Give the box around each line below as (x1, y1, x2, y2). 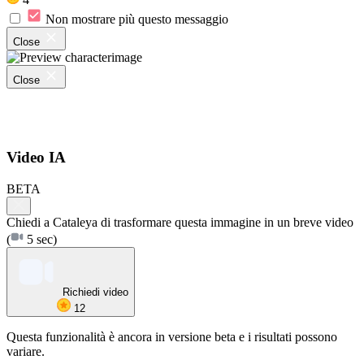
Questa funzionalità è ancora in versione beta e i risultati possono (6, 330, 337, 344)
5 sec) (24, 232, 57, 247)
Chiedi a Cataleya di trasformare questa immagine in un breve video (6, 215, 353, 230)
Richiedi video (63, 286, 128, 299)
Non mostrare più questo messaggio (45, 11, 228, 26)
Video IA (6, 149, 66, 167)
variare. (6, 344, 45, 359)
